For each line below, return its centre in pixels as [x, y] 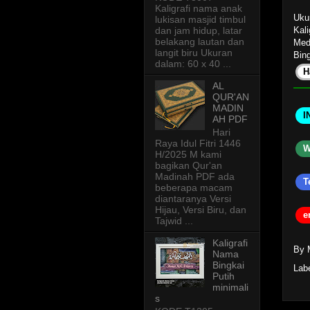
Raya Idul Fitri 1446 [198, 144]
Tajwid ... [174, 221]
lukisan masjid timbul [200, 20]
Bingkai [228, 265]
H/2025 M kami [188, 155]
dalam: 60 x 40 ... [193, 64]
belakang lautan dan [200, 42]
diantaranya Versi [193, 199]
